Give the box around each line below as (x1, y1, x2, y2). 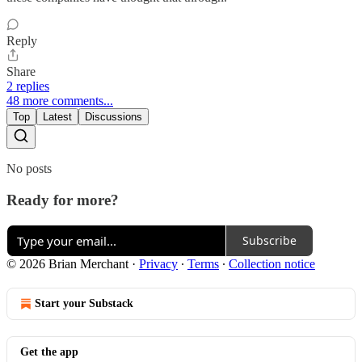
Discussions (85, 111, 142, 124)
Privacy (139, 256, 178, 271)
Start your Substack (35, 297, 133, 309)
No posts (6, 162, 52, 176)
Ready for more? (6, 191, 119, 208)
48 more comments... (6, 94, 113, 108)
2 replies (6, 79, 49, 94)
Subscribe (242, 233, 297, 248)
